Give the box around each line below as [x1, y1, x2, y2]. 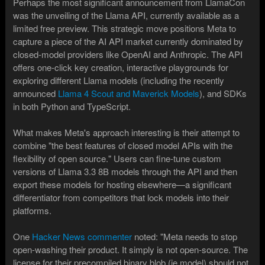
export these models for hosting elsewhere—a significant [13, 178, 232, 191]
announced [13, 87, 59, 100]
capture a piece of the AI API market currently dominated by [13, 35, 244, 48]
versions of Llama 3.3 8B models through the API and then [13, 165, 238, 178]
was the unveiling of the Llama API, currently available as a [13, 9, 240, 22]
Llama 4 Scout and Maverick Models [58, 87, 200, 100]
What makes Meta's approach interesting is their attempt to [13, 126, 240, 139]
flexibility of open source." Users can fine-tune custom [13, 152, 222, 165]
